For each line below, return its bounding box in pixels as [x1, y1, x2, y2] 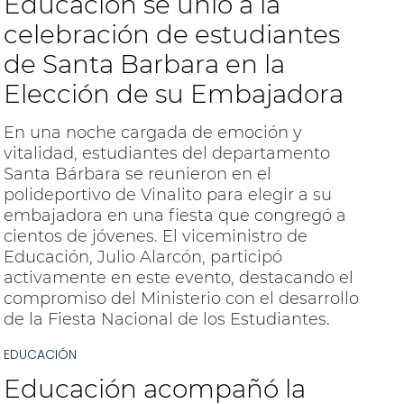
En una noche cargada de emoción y [3, 123, 302, 143]
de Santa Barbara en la [3, 49, 285, 80]
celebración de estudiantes [3, 19, 340, 50]
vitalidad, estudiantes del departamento [3, 143, 330, 164]
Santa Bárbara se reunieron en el [3, 164, 271, 185]
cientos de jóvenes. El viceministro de [3, 226, 308, 247]
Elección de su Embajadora [3, 78, 344, 110]
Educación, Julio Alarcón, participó [3, 247, 282, 268]
